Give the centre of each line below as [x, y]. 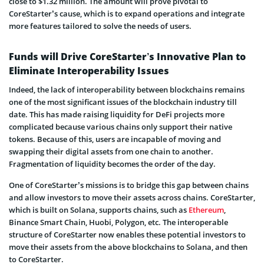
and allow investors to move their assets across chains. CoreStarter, [132, 197]
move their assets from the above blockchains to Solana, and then [128, 247]
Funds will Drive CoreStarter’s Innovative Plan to [127, 56]
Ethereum [206, 209]
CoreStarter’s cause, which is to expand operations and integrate [127, 13]
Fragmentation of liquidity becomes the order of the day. [112, 164]
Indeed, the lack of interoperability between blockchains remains [127, 89]
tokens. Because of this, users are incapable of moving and [115, 139]
